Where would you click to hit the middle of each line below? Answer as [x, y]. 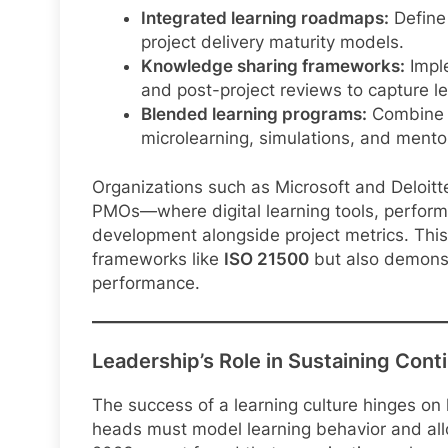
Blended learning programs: [253, 113]
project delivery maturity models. [272, 41]
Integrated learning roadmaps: [264, 17]
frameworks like [158, 259]
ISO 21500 [266, 259]
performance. [146, 283]
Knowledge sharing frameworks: [272, 65]
